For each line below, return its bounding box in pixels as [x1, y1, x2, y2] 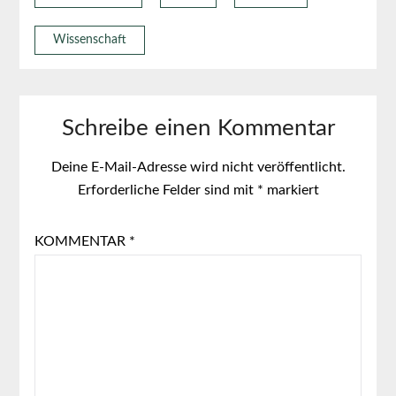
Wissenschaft [52, 33, 126, 46]
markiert [263, 182, 319, 197]
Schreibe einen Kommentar [61, 116, 335, 140]
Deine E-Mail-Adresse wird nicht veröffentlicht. [50, 159, 346, 174]
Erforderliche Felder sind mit [77, 182, 257, 197]
